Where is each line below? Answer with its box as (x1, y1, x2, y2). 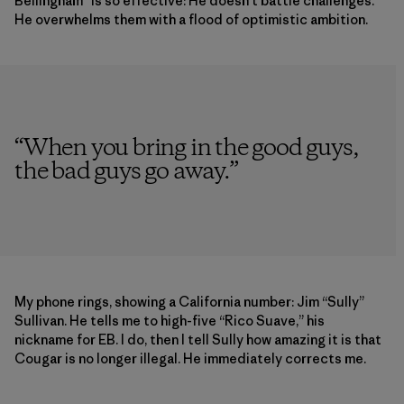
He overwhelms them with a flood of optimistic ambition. (14, 10, 368, 28)
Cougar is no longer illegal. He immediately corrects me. (14, 349, 366, 367)
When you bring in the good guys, (23, 132, 359, 165)
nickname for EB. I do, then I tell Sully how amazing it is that (14, 330, 381, 348)
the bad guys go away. (14, 155, 229, 188)
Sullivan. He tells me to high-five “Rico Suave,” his (14, 311, 325, 329)
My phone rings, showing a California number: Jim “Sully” (14, 292, 364, 310)
